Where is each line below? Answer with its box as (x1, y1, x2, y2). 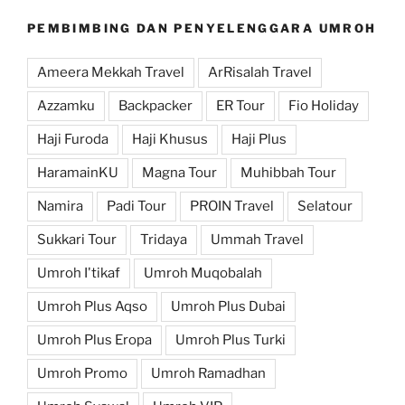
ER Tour (216, 97, 265, 114)
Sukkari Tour (37, 231, 117, 248)
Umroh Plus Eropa (37, 331, 152, 348)
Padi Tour (107, 197, 166, 214)
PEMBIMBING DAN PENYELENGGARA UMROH (27, 21, 377, 35)
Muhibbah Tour (240, 164, 336, 181)
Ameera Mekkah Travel (37, 63, 184, 80)
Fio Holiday (288, 97, 359, 114)
